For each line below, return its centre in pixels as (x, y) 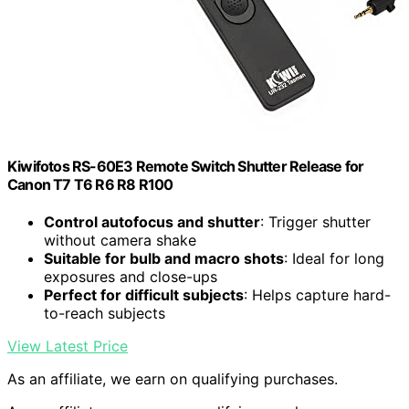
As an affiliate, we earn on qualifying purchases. (173, 379)
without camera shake (120, 241)
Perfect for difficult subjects (144, 295)
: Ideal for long (334, 259)
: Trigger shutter (315, 222)
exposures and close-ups (131, 277)
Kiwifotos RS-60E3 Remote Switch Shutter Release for (186, 167)
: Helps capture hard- (317, 295)
